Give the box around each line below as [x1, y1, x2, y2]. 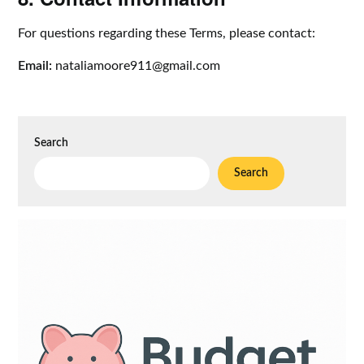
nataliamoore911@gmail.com [55, 59, 221, 72]
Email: [18, 59, 53, 72]
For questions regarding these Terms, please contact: [18, 27, 316, 40]
